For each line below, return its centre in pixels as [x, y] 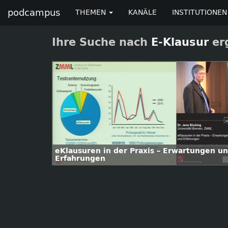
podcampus [34, 13]
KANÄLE [142, 12]
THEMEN [92, 12]
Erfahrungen [80, 159]
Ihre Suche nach [102, 42]
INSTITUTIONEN [199, 12]
